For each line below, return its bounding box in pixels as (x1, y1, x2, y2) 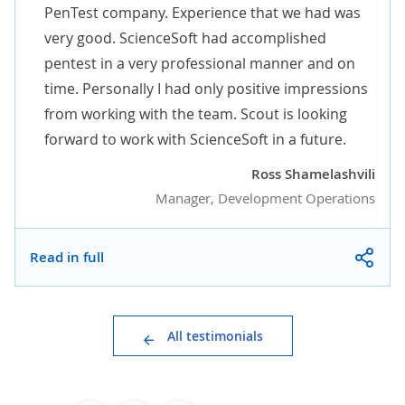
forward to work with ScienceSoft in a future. (44, 129, 350, 149)
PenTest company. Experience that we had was (44, 3, 361, 23)
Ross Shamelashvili (251, 165, 375, 184)
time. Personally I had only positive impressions (44, 79, 368, 99)
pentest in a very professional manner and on (44, 53, 355, 73)
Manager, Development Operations (155, 189, 375, 207)
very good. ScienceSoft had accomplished (44, 28, 326, 48)
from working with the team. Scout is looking (44, 104, 347, 124)
